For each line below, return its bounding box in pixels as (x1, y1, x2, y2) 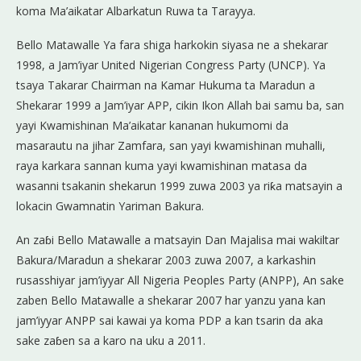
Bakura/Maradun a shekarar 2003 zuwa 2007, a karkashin (16, 251, 316, 268)
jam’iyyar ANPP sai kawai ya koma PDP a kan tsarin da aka (16, 312, 323, 328)
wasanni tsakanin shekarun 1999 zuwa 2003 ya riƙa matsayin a (16, 177, 342, 193)
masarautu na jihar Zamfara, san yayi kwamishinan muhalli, (16, 137, 326, 153)
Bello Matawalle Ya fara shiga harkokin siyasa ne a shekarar (16, 36, 328, 52)
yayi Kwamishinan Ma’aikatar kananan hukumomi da (16, 117, 288, 133)
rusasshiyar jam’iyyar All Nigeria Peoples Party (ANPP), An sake (16, 272, 344, 288)
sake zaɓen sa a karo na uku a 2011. (16, 332, 205, 348)
